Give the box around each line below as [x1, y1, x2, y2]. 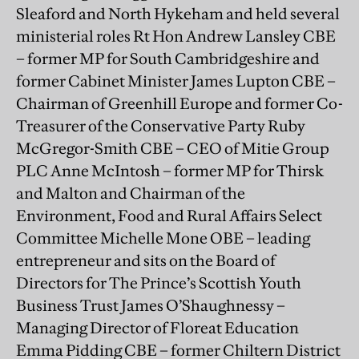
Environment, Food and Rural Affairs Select [16, 205, 322, 225]
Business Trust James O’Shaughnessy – [16, 295, 285, 315]
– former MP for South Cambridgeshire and [16, 48, 320, 68]
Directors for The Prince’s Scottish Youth [16, 272, 301, 292]
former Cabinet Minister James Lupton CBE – [16, 71, 336, 91]
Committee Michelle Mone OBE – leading [16, 228, 310, 248]
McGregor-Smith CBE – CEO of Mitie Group [16, 138, 329, 158]
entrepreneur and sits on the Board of [16, 250, 276, 270]
